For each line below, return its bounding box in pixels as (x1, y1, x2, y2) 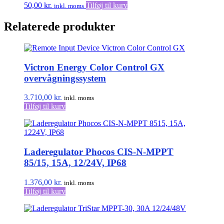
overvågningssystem (24, 72, 106, 83)
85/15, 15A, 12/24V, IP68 (24, 157, 126, 168)
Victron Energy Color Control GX (24, 61, 164, 72)
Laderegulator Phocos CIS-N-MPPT (24, 146, 173, 157)
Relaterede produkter (4, 20, 115, 33)
